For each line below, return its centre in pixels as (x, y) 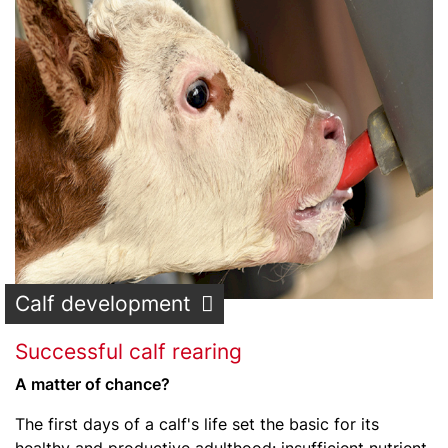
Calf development (103, 303)
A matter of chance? (92, 384)
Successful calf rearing (128, 351)
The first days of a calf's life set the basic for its (197, 424)
